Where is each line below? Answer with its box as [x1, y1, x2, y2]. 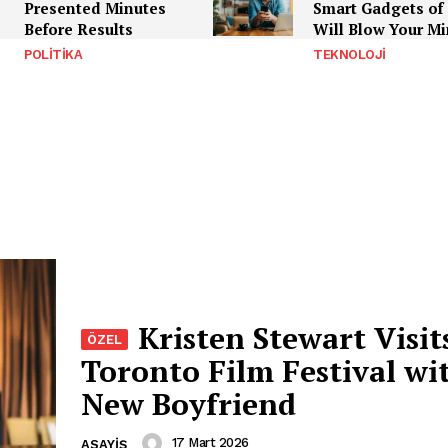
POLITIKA [24, 46, 82, 62]
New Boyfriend [81, 384, 296, 424]
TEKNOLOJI [313, 46, 386, 62]
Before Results [24, 18, 133, 39]
